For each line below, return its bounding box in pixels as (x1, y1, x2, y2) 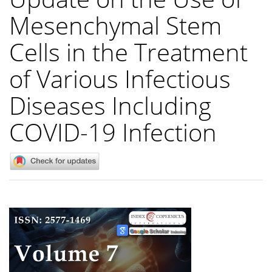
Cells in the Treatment (9, 35, 248, 69)
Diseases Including (9, 88, 211, 122)
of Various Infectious (9, 61, 231, 95)
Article (8, 206, 53, 224)
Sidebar (8, 222, 59, 240)
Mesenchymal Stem (9, 8, 222, 42)
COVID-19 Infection (9, 115, 217, 149)
